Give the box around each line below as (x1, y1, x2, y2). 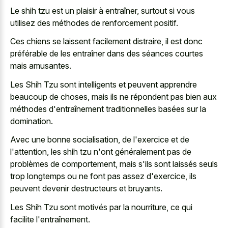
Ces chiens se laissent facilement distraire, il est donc (10, 36, 203, 47)
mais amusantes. (10, 61, 71, 71)
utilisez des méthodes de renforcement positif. (10, 17, 178, 28)
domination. (10, 116, 53, 126)
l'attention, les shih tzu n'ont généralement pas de (10, 147, 191, 157)
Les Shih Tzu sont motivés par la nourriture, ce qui (10, 202, 192, 212)
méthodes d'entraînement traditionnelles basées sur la (10, 103, 206, 114)
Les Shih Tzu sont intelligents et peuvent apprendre (10, 79, 197, 90)
